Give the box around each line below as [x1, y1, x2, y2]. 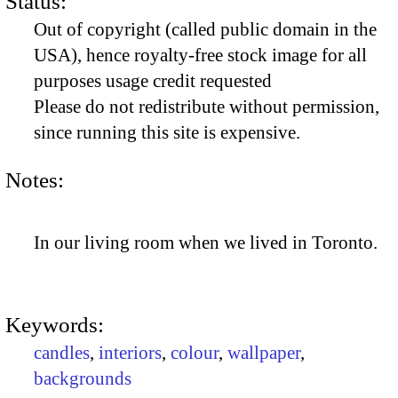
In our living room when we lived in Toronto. [34, 232, 378, 254]
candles [34, 342, 90, 364]
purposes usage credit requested [34, 70, 272, 92]
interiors [99, 342, 162, 364]
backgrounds [34, 368, 131, 390]
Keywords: [5, 313, 104, 338]
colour [171, 342, 219, 364]
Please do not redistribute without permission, [34, 96, 379, 118]
